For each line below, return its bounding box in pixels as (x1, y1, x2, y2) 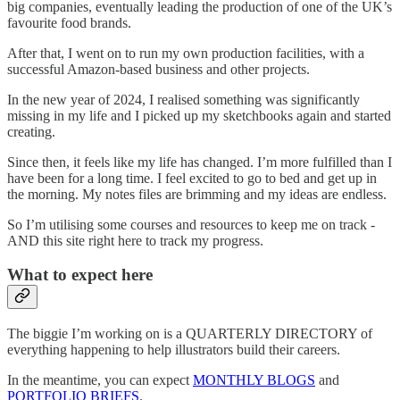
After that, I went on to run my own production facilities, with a (7, 45, 364, 61)
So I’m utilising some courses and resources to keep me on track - (7, 216, 375, 232)
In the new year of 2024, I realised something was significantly (7, 91, 360, 107)
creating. (7, 123, 55, 139)
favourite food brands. (7, 14, 131, 30)
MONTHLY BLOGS (193, 372, 315, 388)
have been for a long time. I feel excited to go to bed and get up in (7, 170, 377, 186)
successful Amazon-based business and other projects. (7, 61, 310, 77)
